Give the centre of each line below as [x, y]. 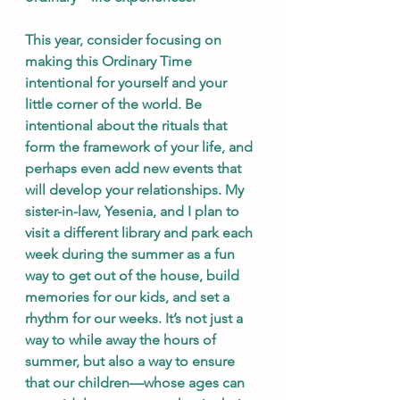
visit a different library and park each [141, 233]
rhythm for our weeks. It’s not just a [136, 318]
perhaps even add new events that [135, 168]
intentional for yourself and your [128, 83]
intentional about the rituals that [128, 125]
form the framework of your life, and [141, 147]
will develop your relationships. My [136, 190]
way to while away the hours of [122, 340]
